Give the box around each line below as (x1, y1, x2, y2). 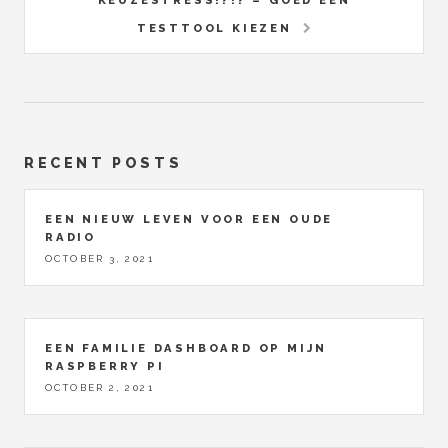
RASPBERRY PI (45, 358, 165, 373)
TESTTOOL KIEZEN (136, 21, 292, 36)
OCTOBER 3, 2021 (45, 252, 154, 264)
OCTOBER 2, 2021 (45, 382, 154, 394)
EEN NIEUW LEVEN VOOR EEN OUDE (45, 211, 334, 226)
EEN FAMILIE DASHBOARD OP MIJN (45, 340, 328, 355)
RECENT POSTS (24, 154, 183, 172)
